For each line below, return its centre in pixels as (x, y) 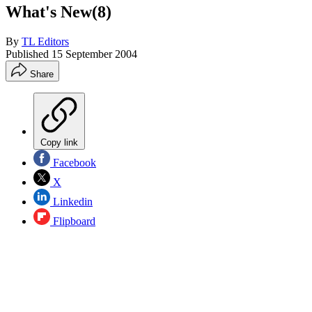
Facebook (73, 162)
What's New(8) (58, 11)
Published (29, 54)
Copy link (59, 142)
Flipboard (73, 221)
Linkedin (71, 201)
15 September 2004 (94, 54)
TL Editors (45, 41)
